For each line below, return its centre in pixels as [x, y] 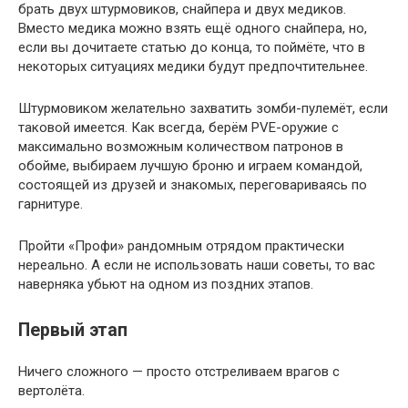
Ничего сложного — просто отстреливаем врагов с [179, 371]
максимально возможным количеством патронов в [181, 146]
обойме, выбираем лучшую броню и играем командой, [190, 165]
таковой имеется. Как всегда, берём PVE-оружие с [178, 127]
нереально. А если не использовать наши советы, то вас [197, 265]
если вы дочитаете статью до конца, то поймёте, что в [192, 47]
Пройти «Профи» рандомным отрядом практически [181, 245]
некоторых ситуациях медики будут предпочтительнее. [193, 66]
